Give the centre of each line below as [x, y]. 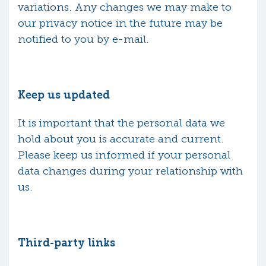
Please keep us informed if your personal [124, 155]
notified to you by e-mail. [83, 39]
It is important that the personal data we [121, 123]
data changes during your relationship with [130, 171]
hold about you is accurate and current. [121, 139]
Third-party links [66, 243]
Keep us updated [64, 95]
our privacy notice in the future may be [120, 23]
